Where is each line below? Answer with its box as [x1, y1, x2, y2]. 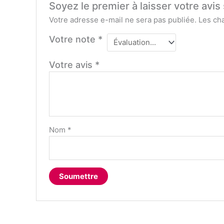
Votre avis [49, 59, 95, 70]
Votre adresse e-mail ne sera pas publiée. [49, 14, 197, 24]
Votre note [49, 33, 98, 44]
